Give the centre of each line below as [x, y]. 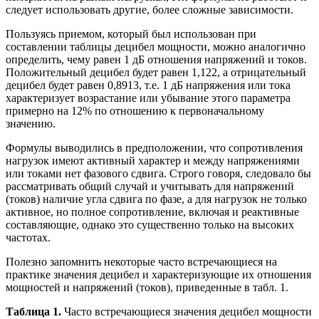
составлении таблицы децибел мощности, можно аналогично [156, 46]
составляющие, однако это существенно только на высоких [150, 224]
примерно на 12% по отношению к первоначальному [135, 110]
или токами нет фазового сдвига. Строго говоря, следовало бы [158, 173]
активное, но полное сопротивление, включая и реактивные [152, 211]
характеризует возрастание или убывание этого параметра [148, 98]
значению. [31, 123]
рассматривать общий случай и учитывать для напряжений [150, 186]
